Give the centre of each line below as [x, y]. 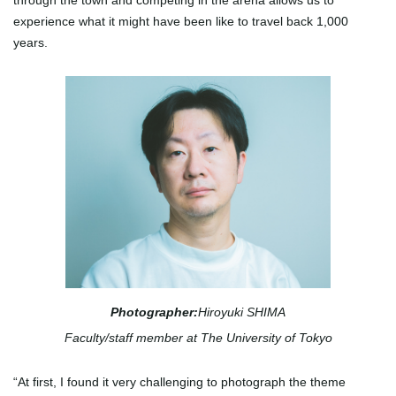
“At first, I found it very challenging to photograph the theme [179, 382]
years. [30, 43]
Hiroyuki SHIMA [242, 312]
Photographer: [154, 312]
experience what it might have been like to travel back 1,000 [181, 22]
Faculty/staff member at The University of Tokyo [198, 338]
